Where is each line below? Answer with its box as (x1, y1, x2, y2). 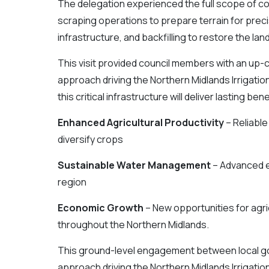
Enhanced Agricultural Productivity (57, 116, 224, 129)
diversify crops (57, 133, 123, 146)
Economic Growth (57, 201, 144, 214)
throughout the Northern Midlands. (57, 218, 209, 231)
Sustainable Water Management (57, 159, 211, 172)
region (57, 175, 86, 189)
